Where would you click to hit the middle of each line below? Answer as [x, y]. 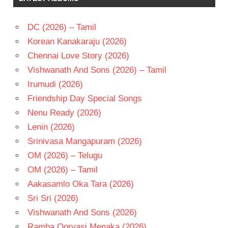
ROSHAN [30, 58]
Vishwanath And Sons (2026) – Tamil [97, 70]
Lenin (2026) [51, 127]
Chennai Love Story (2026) [78, 55]
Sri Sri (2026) [53, 198]
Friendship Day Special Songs [84, 98]
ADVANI [28, 106]
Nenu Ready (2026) [64, 112]
